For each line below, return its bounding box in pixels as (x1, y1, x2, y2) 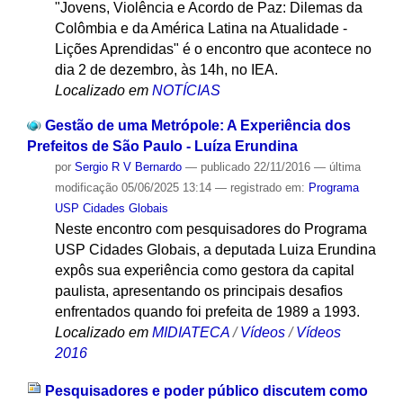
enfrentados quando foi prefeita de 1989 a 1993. (54, 303, 360, 319)
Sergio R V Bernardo (74, 159, 182, 174)
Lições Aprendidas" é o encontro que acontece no (54, 41, 372, 58)
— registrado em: (214, 180, 309, 194)
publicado (200, 159, 250, 174)
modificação (54, 180, 118, 194)
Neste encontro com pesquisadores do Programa (54, 220, 367, 237)
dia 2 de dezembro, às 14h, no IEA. (54, 62, 278, 78)
